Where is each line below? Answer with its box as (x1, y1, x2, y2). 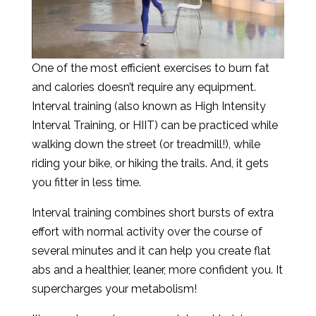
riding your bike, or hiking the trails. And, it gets (31, 156, 269, 170)
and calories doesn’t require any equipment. (31, 80, 256, 94)
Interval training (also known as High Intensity (31, 99, 266, 113)
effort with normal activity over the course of (31, 224, 262, 238)
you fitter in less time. (31, 175, 141, 189)
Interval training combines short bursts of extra (31, 205, 274, 219)
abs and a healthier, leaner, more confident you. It (31, 262, 283, 276)
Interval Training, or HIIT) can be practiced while (31, 118, 278, 132)
